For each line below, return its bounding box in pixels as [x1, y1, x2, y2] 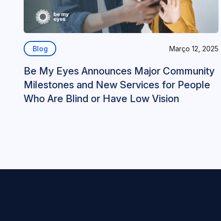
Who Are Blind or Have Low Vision [24, 93, 179, 105]
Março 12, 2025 [169, 44, 219, 53]
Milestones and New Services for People [24, 79, 210, 91]
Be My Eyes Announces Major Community [24, 65, 215, 77]
